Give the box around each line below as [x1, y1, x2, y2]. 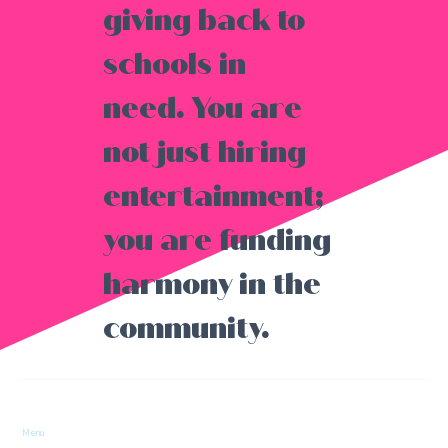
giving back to [102, 2, 305, 39]
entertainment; [102, 178, 323, 215]
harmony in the [102, 266, 321, 303]
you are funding [102, 222, 331, 259]
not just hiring [102, 134, 306, 171]
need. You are [102, 90, 302, 127]
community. [102, 310, 269, 347]
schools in [102, 46, 246, 83]
